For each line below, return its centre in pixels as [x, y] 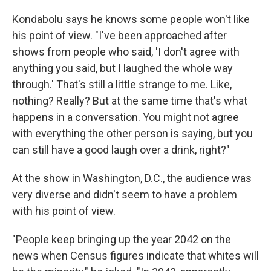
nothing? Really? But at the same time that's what [130, 101]
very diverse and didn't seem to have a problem [125, 194]
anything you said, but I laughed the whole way [122, 68]
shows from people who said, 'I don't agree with [126, 52]
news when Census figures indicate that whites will [135, 256]
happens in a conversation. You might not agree [126, 117]
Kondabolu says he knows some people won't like [131, 19]
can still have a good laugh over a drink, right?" [121, 150]
